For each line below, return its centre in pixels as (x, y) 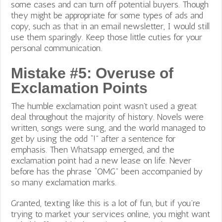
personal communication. (57, 48)
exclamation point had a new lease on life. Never (101, 160)
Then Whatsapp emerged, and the (112, 149)
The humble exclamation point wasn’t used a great (104, 106)
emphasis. (30, 149)
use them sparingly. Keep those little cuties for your (107, 37)
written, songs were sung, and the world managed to (109, 128)
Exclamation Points (80, 88)
